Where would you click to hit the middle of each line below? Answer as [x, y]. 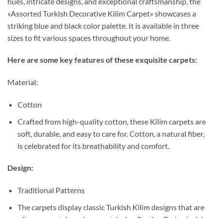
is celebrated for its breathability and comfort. [93, 145]
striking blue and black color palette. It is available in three [103, 25]
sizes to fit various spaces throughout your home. [89, 37]
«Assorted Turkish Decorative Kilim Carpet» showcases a [102, 13]
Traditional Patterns [51, 190]
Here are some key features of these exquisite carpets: [102, 60]
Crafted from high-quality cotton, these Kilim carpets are [111, 121]
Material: [23, 82]
